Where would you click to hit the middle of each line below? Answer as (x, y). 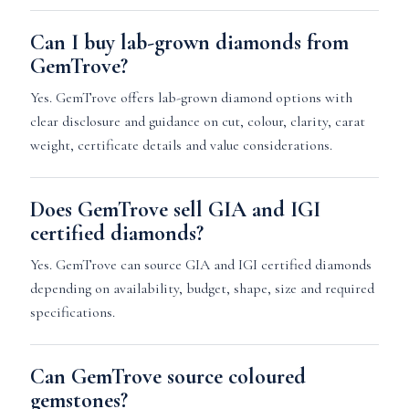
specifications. (72, 312)
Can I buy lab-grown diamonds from (189, 42)
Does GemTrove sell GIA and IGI (175, 210)
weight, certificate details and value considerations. (181, 145)
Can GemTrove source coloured (168, 377)
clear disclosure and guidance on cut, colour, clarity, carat (197, 121)
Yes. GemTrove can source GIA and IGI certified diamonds (200, 265)
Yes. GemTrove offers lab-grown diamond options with (191, 98)
